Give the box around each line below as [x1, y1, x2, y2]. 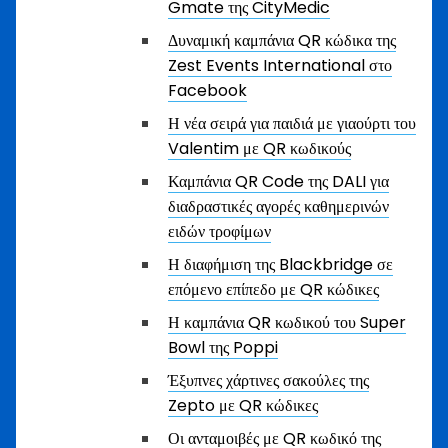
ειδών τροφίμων [168, 220, 271, 243]
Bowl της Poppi [168, 336, 278, 359]
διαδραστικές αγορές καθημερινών [168, 195, 389, 218]
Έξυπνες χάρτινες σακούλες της [168, 369, 369, 392]
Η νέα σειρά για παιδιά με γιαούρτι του [168, 112, 416, 135]
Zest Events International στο [168, 54, 392, 77]
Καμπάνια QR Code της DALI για [168, 170, 389, 193]
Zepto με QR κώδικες [168, 394, 318, 417]
